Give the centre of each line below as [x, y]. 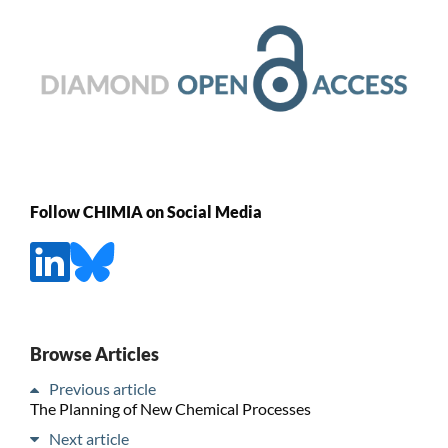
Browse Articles [94, 353]
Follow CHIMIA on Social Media [145, 212]
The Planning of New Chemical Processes [170, 408]
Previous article [102, 388]
